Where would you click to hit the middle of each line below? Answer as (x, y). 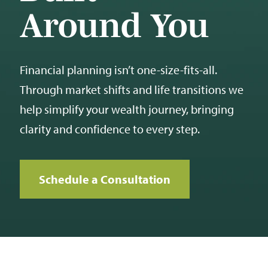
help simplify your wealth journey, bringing (127, 109)
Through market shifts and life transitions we (132, 89)
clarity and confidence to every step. (110, 129)
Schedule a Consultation (105, 179)
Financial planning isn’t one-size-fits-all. (118, 70)
